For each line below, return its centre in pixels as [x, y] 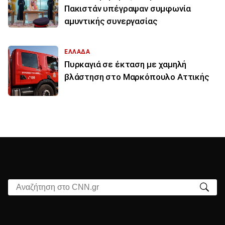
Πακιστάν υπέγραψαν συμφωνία [128, 8]
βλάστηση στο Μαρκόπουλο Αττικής [137, 77]
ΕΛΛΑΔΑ [77, 51]
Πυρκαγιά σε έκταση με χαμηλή [126, 64]
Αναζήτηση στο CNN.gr [49, 185]
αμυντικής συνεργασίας [111, 21]
